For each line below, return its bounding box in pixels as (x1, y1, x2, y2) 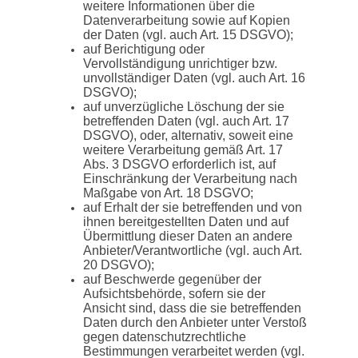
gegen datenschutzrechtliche (83, 329, 246, 344)
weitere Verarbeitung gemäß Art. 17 (83, 142, 283, 157)
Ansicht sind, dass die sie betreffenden (83, 300, 301, 315)
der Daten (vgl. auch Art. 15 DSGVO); (83, 27, 293, 42)
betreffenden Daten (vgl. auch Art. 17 (83, 113, 289, 128)
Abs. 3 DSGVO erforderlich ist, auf (83, 157, 276, 171)
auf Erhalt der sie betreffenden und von (83, 200, 302, 214)
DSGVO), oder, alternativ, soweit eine (83, 128, 293, 142)
